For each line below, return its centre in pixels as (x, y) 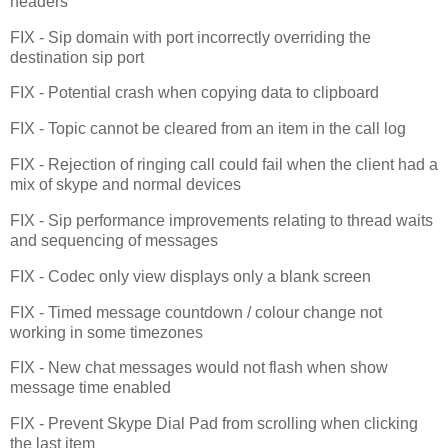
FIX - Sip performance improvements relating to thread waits (221, 220)
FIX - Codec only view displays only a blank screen (190, 276)
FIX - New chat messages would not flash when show (199, 368)
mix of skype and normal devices (125, 185)
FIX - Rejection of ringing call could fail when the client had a (224, 165)
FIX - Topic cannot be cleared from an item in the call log (208, 129)
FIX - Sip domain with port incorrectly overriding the (190, 37)
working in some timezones (106, 332)
